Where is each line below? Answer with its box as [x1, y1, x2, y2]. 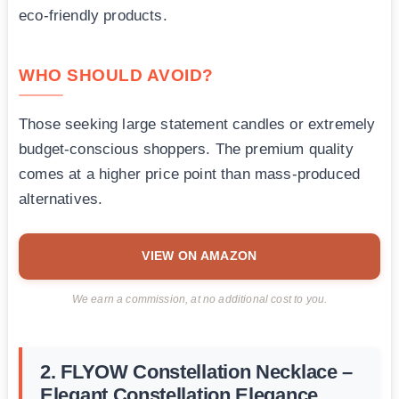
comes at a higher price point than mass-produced [19, 166, 361, 183]
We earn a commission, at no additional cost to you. [71, 294, 328, 305]
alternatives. [19, 191, 103, 208]
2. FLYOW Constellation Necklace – [40, 361, 354, 384]
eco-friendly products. [19, 7, 167, 25]
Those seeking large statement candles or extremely [19, 116, 376, 134]
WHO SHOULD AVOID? [19, 66, 214, 85]
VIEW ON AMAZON [142, 248, 257, 264]
